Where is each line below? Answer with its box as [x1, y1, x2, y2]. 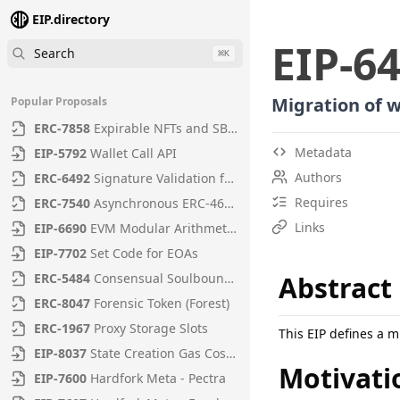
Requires [295, 194, 348, 211]
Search [34, 45, 75, 62]
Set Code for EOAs [90, 245, 198, 262]
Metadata [295, 144, 352, 161]
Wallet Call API [90, 145, 177, 162]
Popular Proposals [11, 94, 107, 109]
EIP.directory [32, 11, 110, 28]
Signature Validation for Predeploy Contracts [94, 170, 224, 187]
